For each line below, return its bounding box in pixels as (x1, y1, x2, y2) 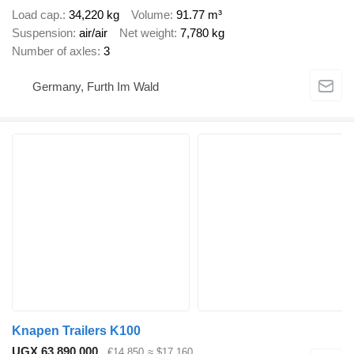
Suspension (12, 26, 73, 40)
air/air (79, 26, 107, 40)
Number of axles (12, 44, 97, 58)
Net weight (119, 26, 174, 40)
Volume (131, 8, 170, 22)
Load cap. (12, 8, 62, 22)
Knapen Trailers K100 (12, 324, 141, 338)
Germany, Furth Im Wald (32, 79, 159, 93)
